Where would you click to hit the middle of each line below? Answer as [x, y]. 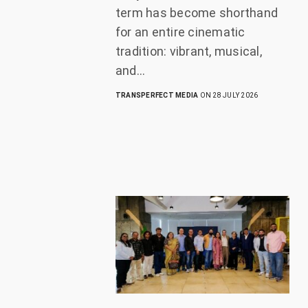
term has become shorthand [197, 13]
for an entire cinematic [180, 32]
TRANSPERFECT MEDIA [157, 96]
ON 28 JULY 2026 [228, 96]
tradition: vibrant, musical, [189, 52]
